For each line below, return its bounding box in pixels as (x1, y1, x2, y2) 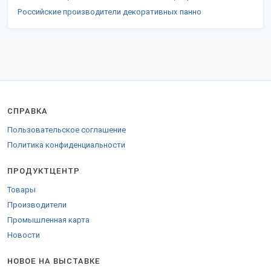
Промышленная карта (7, 215, 90, 224)
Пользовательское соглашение (7, 125, 126, 134)
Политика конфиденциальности (7, 140, 125, 149)
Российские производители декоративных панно (18, 7, 201, 16)
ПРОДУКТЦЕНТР (7, 166, 80, 175)
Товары (7, 185, 36, 194)
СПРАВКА (7, 106, 48, 116)
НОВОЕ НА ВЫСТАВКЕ (7, 256, 100, 266)
